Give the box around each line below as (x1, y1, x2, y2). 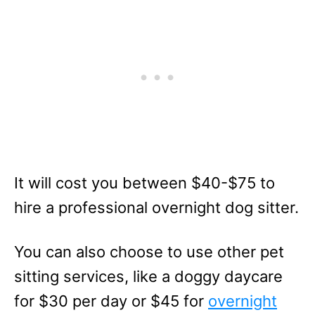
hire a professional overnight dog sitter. (14, 198, 299, 217)
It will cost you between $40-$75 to (14, 174, 275, 192)
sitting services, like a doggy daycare (14, 267, 283, 285)
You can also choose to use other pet (14, 243, 284, 261)
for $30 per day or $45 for (14, 292, 208, 310)
